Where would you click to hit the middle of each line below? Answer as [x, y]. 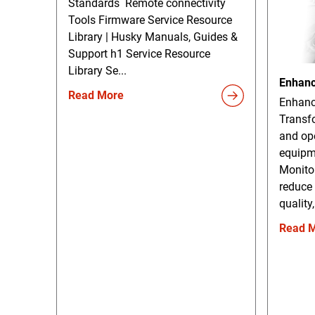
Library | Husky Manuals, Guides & [153, 37]
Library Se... [97, 70]
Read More [96, 95]
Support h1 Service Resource [139, 53]
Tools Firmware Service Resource [150, 20]
